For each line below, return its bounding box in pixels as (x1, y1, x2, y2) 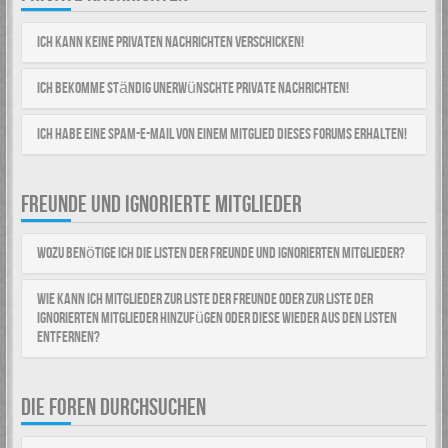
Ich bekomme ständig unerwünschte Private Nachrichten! (37, 79, 349, 98)
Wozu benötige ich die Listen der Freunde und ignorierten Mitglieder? (37, 244, 405, 263)
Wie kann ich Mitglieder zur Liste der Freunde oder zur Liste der (37, 290, 373, 309)
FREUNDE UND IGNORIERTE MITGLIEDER (21, 190, 302, 219)
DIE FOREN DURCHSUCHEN (21, 393, 206, 422)
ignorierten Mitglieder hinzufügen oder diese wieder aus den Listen (37, 309, 397, 328)
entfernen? (37, 328, 100, 347)
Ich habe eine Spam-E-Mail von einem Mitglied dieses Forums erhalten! (37, 125, 407, 144)
